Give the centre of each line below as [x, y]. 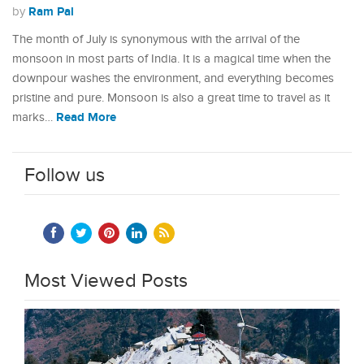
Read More [86, 117]
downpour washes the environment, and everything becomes [173, 78]
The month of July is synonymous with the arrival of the [156, 39]
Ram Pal [51, 12]
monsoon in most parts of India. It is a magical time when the [171, 59]
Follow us [65, 175]
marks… [34, 117]
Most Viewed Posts [106, 281]
